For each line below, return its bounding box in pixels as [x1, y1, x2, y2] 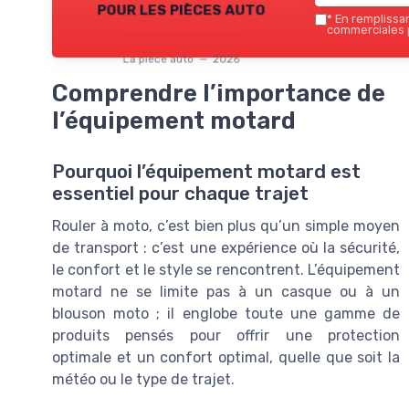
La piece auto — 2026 [122, 52, 239, 66]
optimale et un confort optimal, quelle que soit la [52, 349, 400, 367]
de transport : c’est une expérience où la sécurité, [52, 239, 400, 257]
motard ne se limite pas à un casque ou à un [52, 283, 400, 301]
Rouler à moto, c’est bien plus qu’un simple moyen [52, 217, 400, 236]
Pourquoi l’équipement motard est [52, 161, 361, 184]
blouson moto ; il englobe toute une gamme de [52, 305, 400, 323]
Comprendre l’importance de [52, 79, 385, 107]
